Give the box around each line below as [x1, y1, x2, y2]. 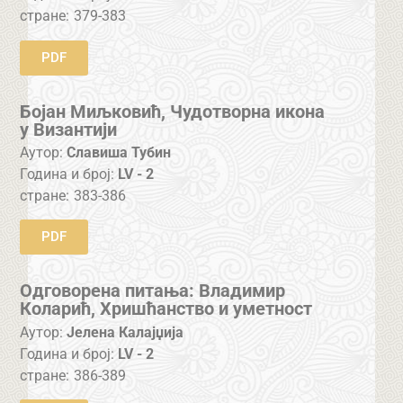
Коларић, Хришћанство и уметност [20, 298, 313, 320]
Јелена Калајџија [67, 323, 184, 341]
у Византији [20, 118, 118, 140]
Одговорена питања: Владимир [20, 280, 286, 302]
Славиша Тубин [67, 143, 172, 161]
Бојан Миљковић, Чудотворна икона [20, 100, 326, 122]
